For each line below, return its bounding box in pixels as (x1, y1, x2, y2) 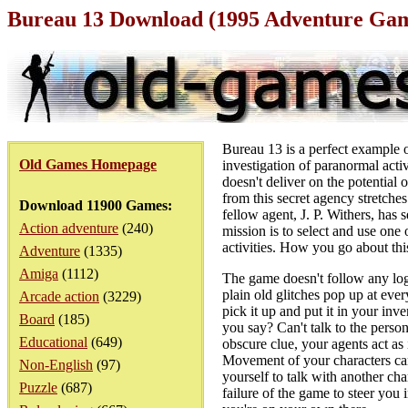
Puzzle (19, 380, 57, 395)
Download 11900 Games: (19, 198, 172, 213)
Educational (19, 334, 87, 350)
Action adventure (19, 220, 118, 236)
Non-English (19, 357, 93, 372)
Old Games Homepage (19, 157, 157, 172)
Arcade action (19, 289, 99, 304)
